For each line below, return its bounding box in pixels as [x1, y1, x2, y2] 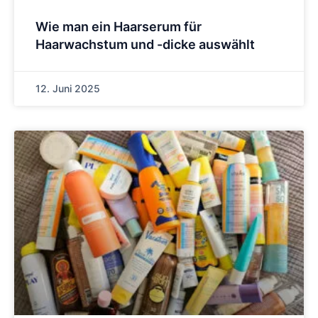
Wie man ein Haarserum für [35, 18, 202, 34]
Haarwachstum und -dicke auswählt [35, 36, 255, 52]
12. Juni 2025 [35, 82, 100, 94]
